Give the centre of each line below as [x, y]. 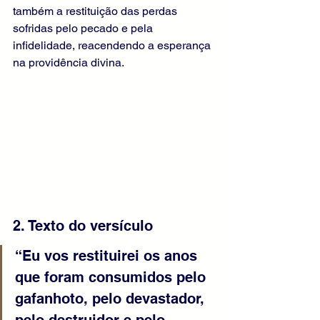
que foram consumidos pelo [112, 277]
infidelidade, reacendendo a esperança [113, 45]
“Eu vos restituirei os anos [108, 256]
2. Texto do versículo [83, 226]
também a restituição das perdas [96, 11]
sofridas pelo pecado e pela [84, 28]
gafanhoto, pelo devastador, [112, 299]
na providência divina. [69, 62]
